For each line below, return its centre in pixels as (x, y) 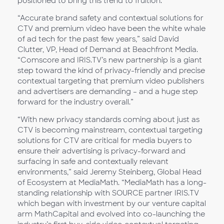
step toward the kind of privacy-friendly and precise (111, 70)
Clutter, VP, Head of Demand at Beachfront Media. (108, 49)
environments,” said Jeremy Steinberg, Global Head (109, 172)
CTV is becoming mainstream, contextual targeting (110, 130)
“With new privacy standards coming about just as (108, 119)
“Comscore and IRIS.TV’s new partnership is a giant (110, 60)
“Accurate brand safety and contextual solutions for (110, 18)
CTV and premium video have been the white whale (111, 28)
